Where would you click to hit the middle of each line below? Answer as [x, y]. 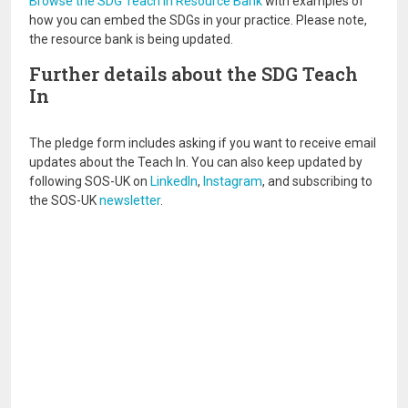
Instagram [233, 182]
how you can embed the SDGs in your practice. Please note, [198, 20]
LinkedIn [174, 182]
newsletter [130, 201]
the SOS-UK [64, 201]
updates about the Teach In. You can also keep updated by [196, 163]
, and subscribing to [317, 182]
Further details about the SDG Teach [194, 74]
